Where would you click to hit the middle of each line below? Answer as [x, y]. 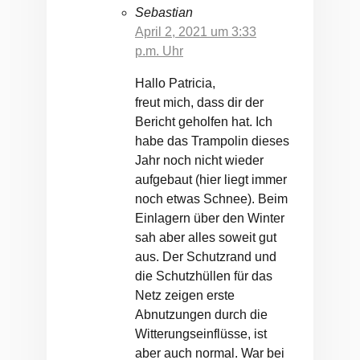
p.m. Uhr [159, 51]
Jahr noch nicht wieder [199, 161]
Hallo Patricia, [175, 84]
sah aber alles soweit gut [206, 238]
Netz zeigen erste [185, 296]
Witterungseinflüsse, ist [201, 334]
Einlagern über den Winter [210, 219]
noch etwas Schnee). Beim [211, 199]
